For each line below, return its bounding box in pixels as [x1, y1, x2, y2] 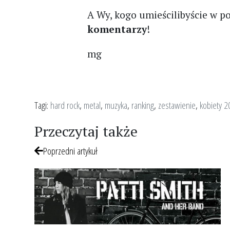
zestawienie [158, 98, 196, 112]
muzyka [105, 98, 127, 112]
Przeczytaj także [34, 122, 138, 141]
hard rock [50, 98, 80, 112]
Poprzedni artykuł [43, 144, 98, 158]
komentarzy [87, 23, 147, 35]
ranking [131, 98, 154, 112]
